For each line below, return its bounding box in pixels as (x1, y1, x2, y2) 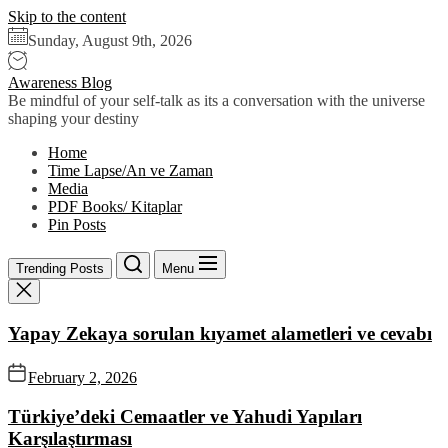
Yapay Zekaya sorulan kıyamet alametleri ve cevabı (8, 322, 432, 344)
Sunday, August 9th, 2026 (28, 32, 192, 49)
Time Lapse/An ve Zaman (48, 162, 213, 179)
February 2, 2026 (28, 369, 137, 387)
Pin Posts (48, 216, 106, 233)
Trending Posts (16, 261, 104, 276)
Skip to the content (8, 8, 126, 25)
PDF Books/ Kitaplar (48, 198, 182, 215)
